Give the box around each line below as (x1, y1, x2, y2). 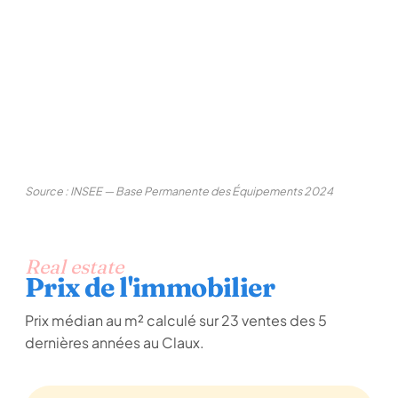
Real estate (25, 254, 123, 279)
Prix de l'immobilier (25, 271, 275, 304)
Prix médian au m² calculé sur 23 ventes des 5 (25, 311, 327, 330)
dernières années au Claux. (25, 333, 204, 352)
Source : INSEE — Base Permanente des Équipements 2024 (25, 184, 333, 198)
